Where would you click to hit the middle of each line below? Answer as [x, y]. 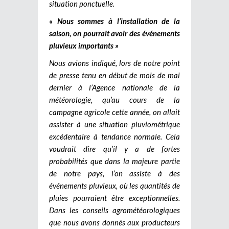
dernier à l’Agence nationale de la [114, 87]
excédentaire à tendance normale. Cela [114, 136]
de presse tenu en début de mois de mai [114, 75]
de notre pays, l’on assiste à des [114, 173]
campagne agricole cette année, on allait [114, 112]
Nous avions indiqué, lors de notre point [114, 63]
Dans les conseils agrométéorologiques [114, 210]
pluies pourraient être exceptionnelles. [114, 198]
